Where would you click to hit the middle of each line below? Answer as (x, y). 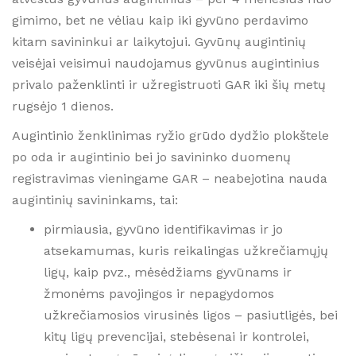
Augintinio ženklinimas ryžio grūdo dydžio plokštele (170, 135)
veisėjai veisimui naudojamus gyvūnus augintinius (166, 63)
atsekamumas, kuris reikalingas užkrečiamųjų (186, 250)
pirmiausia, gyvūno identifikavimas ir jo (163, 229)
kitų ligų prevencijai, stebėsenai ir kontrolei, (176, 336)
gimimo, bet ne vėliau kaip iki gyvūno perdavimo (160, 20)
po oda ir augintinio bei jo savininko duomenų (151, 157)
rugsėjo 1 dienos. (63, 106)
